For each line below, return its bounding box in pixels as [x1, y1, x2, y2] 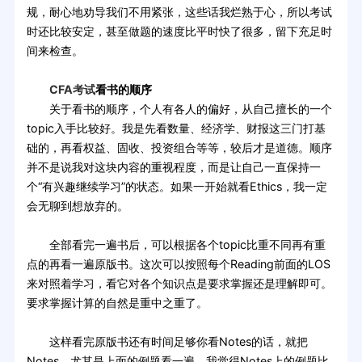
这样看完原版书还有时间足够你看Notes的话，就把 [26, 335, 308, 349]
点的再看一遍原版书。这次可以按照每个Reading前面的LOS [26, 257, 330, 271]
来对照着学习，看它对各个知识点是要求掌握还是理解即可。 [26, 276, 332, 291]
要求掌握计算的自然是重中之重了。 [26, 296, 208, 310]
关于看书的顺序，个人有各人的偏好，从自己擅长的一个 [26, 102, 332, 116]
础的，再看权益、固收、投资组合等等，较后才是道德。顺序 [26, 141, 332, 155]
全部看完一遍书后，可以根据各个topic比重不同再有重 [26, 238, 326, 252]
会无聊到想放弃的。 [26, 199, 128, 213]
